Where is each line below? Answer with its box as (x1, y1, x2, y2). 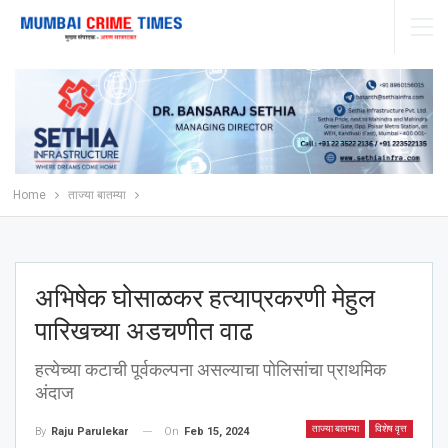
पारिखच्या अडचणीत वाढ (35, 315, 253, 346)
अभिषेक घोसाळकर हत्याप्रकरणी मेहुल (35, 282, 375, 313)
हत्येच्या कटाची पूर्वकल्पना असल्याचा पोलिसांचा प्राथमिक (35, 358, 386, 380)
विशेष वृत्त (375, 422, 407, 434)
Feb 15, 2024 (184, 424, 249, 438)
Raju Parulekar (51, 424, 128, 438)
